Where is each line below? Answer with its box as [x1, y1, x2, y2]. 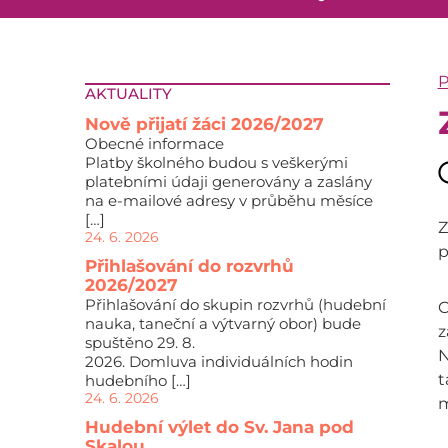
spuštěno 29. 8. [84, 333, 195, 352]
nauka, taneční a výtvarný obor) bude [84, 314, 361, 333]
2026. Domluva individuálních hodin [84, 352, 353, 371]
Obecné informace [84, 134, 224, 153]
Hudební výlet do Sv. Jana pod [84, 417, 354, 437]
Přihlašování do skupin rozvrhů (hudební [84, 295, 386, 314]
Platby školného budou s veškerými [84, 153, 348, 172]
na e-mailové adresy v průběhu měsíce [84, 191, 373, 210]
